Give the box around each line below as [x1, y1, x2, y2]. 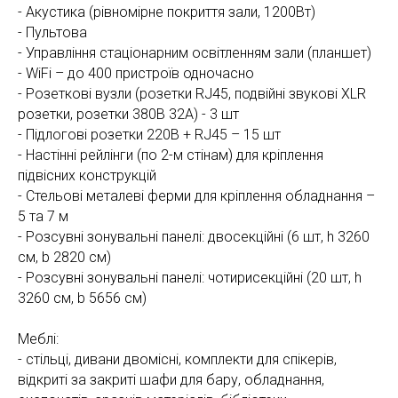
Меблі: [18, 330, 59, 347]
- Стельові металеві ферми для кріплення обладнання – [18, 187, 375, 204]
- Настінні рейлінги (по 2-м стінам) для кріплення [18, 146, 323, 163]
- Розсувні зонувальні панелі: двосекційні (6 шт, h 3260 [18, 227, 370, 245]
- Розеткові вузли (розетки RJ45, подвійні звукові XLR [18, 84, 366, 102]
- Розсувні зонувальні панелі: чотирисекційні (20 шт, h [18, 268, 362, 286]
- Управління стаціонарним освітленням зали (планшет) [18, 44, 371, 61]
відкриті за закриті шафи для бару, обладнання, [18, 370, 324, 388]
